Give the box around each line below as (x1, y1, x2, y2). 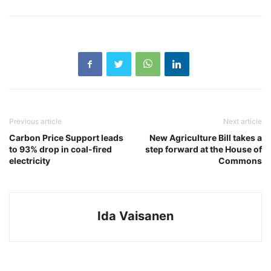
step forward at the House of (145, 144, 262, 154)
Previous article (9, 117, 62, 126)
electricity (9, 155, 50, 166)
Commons (218, 155, 262, 166)
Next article (223, 117, 262, 126)
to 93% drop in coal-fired (9, 144, 112, 154)
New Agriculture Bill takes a (149, 132, 262, 143)
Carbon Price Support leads (9, 132, 123, 143)
